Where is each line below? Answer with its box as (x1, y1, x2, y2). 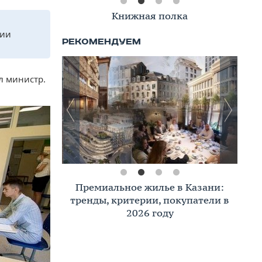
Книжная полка (112, 9, 188, 22)
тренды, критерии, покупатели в (70, 194, 229, 206)
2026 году (126, 206, 174, 219)
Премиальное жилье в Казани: (75, 181, 224, 194)
